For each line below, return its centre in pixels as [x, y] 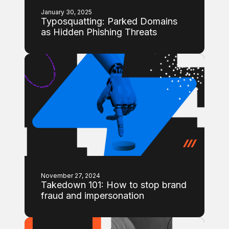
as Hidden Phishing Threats [99, 32]
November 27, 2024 [71, 176]
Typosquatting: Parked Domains [109, 21]
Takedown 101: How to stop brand [114, 185]
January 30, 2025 [66, 12]
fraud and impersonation [93, 196]
